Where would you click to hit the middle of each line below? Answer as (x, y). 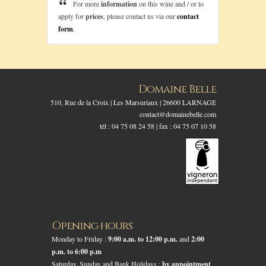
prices (94, 16)
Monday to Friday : (80, 238)
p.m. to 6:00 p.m (77, 251)
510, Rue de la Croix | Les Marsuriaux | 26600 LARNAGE (133, 102)
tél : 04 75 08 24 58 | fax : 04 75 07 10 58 (158, 126)
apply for (72, 16)
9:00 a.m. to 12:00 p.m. (143, 239)
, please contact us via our (140, 16)
